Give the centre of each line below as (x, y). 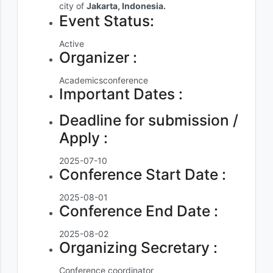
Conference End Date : (139, 211)
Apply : (83, 138)
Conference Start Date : (143, 174)
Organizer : (98, 57)
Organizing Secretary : (138, 247)
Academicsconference (104, 80)
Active (72, 44)
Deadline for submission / (149, 120)
